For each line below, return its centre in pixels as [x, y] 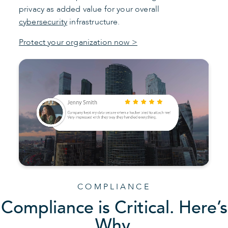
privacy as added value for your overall [89, 9]
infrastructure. [94, 22]
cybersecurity [43, 22]
